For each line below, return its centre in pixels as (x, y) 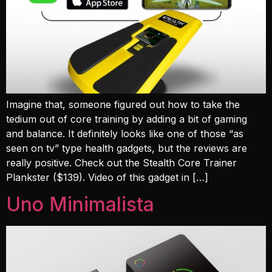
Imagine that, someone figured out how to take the (123, 105)
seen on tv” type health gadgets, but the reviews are (127, 148)
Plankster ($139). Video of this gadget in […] (107, 178)
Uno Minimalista (80, 205)
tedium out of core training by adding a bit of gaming (127, 119)
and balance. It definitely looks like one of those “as (125, 134)
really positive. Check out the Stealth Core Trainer (121, 163)
